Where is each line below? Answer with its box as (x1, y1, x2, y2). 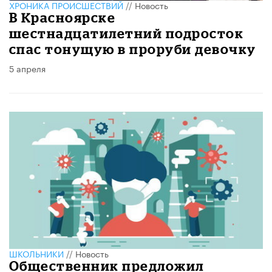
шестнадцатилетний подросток (9, 25, 244, 41)
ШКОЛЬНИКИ (9, 246, 64, 260)
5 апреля (9, 61, 46, 75)
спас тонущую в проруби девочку (9, 41, 256, 57)
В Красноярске (9, 10, 116, 25)
